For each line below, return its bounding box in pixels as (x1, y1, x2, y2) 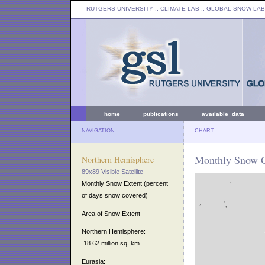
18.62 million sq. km (82, 240, 140, 247)
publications (143, 111, 179, 117)
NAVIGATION (82, 128, 115, 134)
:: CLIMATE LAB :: (153, 5, 206, 12)
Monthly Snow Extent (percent (82, 180, 168, 187)
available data (202, 111, 244, 117)
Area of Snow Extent (82, 209, 140, 217)
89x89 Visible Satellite (82, 168, 143, 175)
